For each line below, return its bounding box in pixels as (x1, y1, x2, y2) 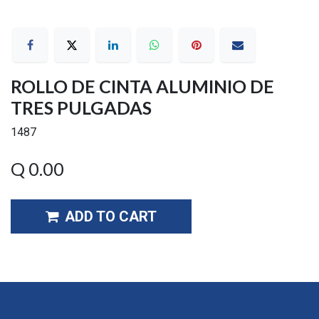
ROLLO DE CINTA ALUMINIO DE (11, 75, 274, 98)
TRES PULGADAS (11, 97, 152, 119)
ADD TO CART (65, 208, 157, 226)
